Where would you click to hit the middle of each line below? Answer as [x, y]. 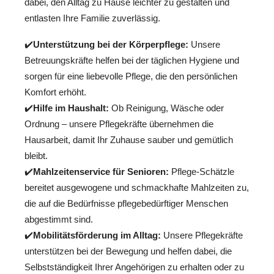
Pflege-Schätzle [202, 171]
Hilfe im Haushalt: [71, 108]
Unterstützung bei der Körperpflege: [111, 44]
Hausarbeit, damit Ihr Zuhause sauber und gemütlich [129, 139]
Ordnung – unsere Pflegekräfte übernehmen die [119, 124]
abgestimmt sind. [59, 219]
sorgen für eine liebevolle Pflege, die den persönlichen [131, 76]
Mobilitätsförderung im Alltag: [97, 235]
